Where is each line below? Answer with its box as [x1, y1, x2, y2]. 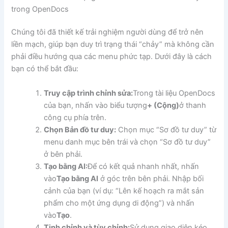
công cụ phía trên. [44, 112, 107, 122]
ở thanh [179, 100, 207, 110]
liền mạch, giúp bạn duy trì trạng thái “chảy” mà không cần [11, 40, 215, 49]
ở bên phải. [44, 149, 83, 159]
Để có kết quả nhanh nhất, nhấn [88, 161, 199, 171]
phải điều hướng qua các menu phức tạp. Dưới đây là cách [11, 52, 212, 62]
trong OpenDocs [11, 4, 69, 14]
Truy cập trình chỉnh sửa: [44, 88, 133, 98]
